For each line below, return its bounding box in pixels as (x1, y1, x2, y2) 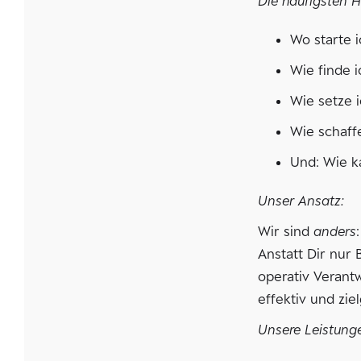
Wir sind (258, 223, 314, 239)
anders (313, 223, 357, 239)
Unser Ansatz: (258, 193, 345, 209)
